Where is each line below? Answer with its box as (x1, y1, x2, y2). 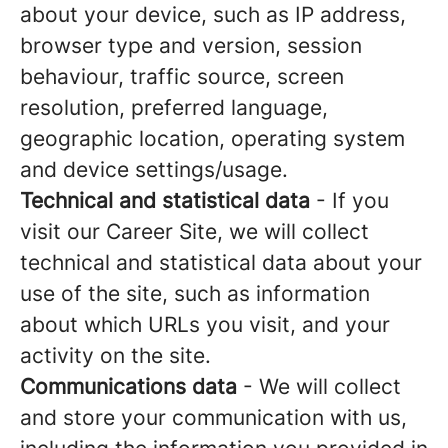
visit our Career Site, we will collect (20, 219, 369, 244)
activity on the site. (20, 343, 211, 368)
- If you (310, 188, 389, 213)
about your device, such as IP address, (20, 2, 406, 27)
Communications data (20, 374, 237, 399)
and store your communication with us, (20, 405, 407, 430)
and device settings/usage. (20, 157, 288, 182)
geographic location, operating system (20, 126, 405, 151)
